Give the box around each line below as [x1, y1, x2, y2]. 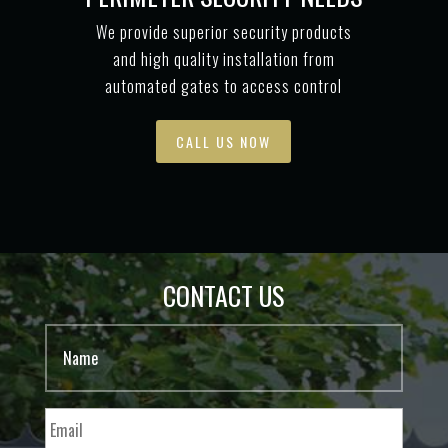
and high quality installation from [112, 46, 335, 71]
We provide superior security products [95, 19, 352, 44]
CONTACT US [163, 276, 285, 316]
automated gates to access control [105, 73, 343, 98]
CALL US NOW [176, 131, 272, 153]
